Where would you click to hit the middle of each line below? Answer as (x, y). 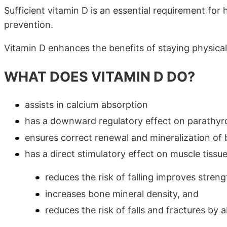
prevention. (29, 25)
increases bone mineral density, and (122, 194)
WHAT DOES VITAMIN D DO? (100, 77)
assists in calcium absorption (86, 104)
